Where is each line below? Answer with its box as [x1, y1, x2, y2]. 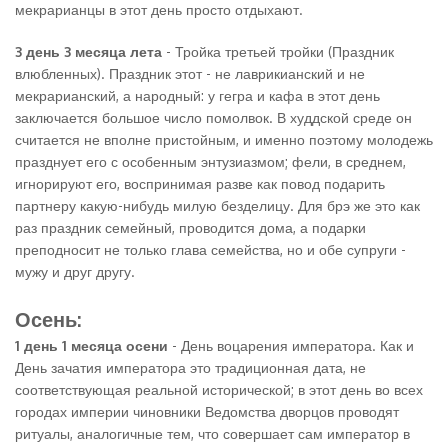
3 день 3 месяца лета [15, 43, 162, 60]
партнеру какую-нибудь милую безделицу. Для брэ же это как [15, 197, 420, 214]
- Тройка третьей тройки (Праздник [162, 43, 394, 60]
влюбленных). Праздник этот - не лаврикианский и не [15, 65, 365, 82]
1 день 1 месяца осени [15, 337, 168, 354]
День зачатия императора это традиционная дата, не [15, 359, 366, 376]
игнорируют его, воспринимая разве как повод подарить [15, 175, 385, 192]
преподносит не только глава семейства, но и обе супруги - [15, 241, 406, 258]
